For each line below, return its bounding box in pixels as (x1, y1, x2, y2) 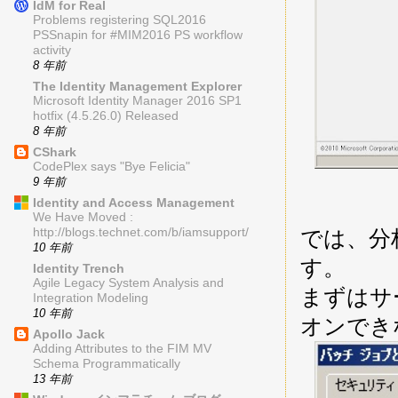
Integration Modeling (33, 291, 148, 306)
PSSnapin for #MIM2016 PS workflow (33, 28, 243, 43)
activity (33, 44, 71, 58)
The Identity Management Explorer (33, 79, 242, 94)
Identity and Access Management (33, 195, 235, 211)
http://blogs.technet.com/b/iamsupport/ (33, 226, 249, 240)
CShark (33, 145, 76, 160)
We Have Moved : (33, 211, 133, 225)
